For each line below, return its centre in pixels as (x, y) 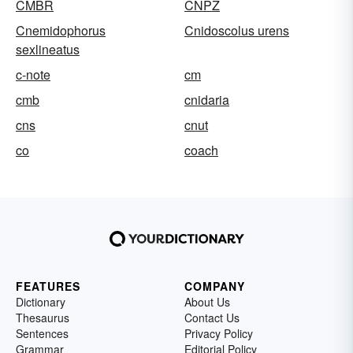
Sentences (42, 333)
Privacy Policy (219, 333)
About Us (207, 302)
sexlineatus (48, 49)
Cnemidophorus (61, 30)
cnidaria (207, 100)
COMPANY (215, 286)
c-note (33, 74)
